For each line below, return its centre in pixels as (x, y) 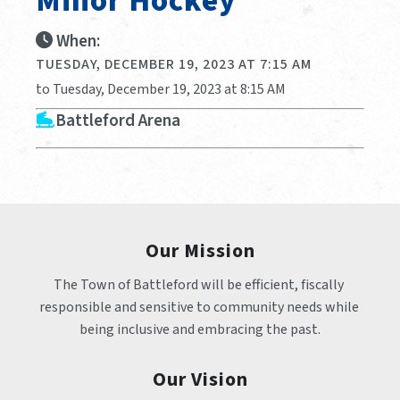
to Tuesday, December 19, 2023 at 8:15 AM (161, 89)
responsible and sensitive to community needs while (199, 307)
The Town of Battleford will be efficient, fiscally (199, 284)
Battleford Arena (118, 120)
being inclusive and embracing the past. (200, 329)
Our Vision (200, 379)
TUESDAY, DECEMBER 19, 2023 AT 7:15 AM (174, 64)
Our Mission (200, 250)
